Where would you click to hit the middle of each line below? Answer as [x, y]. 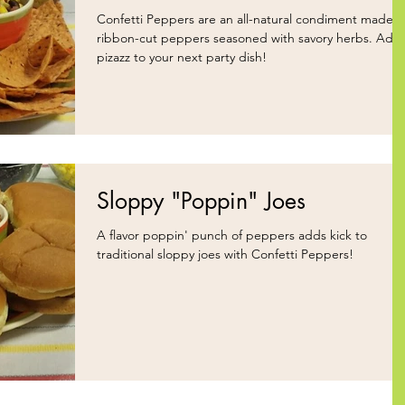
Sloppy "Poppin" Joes [201, 201]
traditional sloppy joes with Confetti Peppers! [225, 254]
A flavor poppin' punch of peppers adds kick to [232, 235]
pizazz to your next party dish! [182, 57]
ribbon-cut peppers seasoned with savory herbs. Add [236, 38]
